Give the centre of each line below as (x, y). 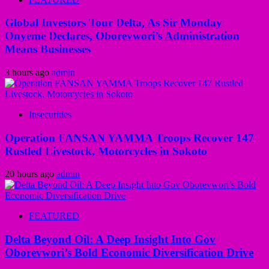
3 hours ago (28, 72)
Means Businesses (48, 49)
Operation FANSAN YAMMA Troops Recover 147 (129, 138)
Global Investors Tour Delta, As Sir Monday (113, 23)
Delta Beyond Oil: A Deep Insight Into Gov (110, 240)
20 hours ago (31, 174)
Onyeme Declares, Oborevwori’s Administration (122, 36)
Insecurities (50, 114)
